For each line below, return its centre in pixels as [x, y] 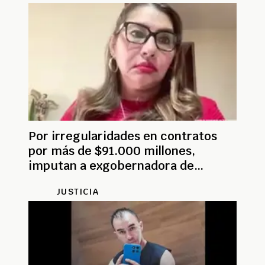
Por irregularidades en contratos [123, 136]
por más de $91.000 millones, [112, 151]
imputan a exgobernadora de [111, 166]
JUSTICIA [77, 192]
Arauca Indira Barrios [89, 181]
